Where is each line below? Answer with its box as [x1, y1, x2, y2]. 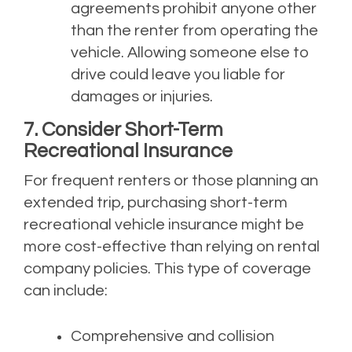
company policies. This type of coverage [24, 261, 311, 277]
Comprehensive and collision [71, 328, 274, 345]
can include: [24, 283, 108, 299]
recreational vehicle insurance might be [24, 217, 304, 233]
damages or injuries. [71, 89, 213, 105]
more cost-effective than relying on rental [24, 239, 320, 255]
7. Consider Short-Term [24, 119, 223, 141]
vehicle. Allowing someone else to [71, 45, 310, 61]
